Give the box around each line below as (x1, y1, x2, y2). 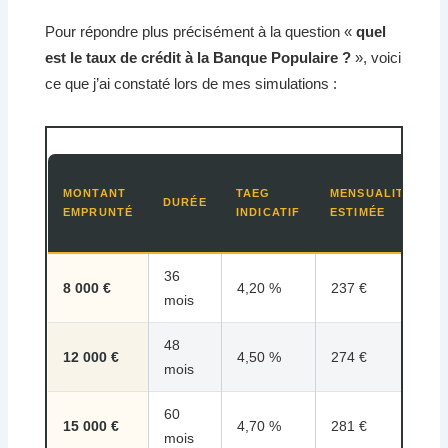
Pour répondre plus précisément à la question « (45, 23, 357, 41)
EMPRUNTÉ (63, 205, 134, 218)
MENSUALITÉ (330, 186, 413, 199)
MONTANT (63, 186, 126, 199)
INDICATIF (236, 205, 301, 218)
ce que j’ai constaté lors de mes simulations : (45, 75, 338, 93)
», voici (351, 49, 402, 67)
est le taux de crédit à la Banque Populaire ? (45, 49, 352, 67)
